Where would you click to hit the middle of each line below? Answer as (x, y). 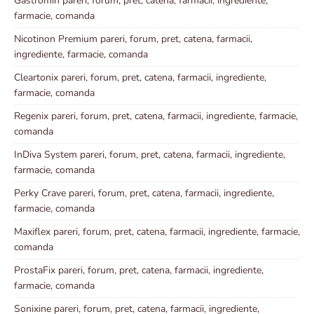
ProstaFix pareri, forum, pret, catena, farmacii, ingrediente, (139, 270)
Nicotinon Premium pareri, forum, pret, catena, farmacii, (133, 39)
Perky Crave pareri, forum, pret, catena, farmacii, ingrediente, (144, 193)
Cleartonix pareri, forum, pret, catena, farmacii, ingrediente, (140, 77)
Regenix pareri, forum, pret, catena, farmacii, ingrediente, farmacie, (156, 116)
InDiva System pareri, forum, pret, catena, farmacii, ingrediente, (150, 154)
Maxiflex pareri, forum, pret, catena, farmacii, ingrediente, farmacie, (157, 231)
